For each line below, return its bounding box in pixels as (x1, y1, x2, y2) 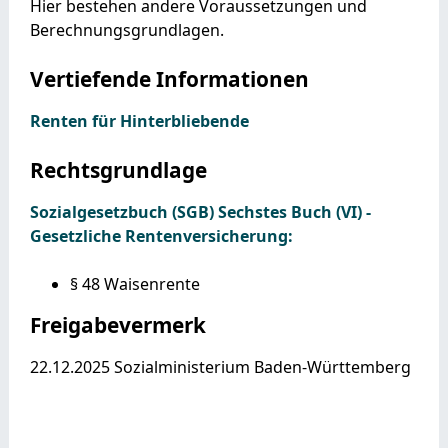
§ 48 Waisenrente (69, 272, 200, 295)
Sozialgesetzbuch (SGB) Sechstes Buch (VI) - (29, 200, 371, 223)
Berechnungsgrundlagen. (29, 18, 224, 41)
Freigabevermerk (29, 310, 206, 339)
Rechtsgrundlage (29, 155, 207, 184)
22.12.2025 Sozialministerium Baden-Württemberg (29, 355, 411, 378)
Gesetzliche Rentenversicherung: (29, 224, 293, 247)
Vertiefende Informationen (29, 64, 309, 93)
